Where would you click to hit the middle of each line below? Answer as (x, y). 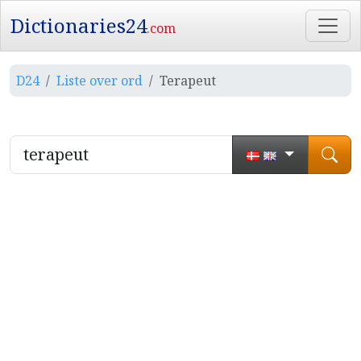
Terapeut (188, 81)
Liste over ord (100, 81)
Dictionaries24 (79, 25)
